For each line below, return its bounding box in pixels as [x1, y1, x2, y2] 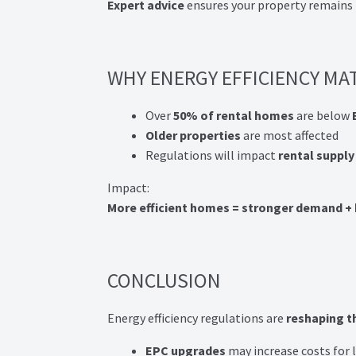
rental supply [277, 147, 354, 164]
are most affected [240, 127, 339, 144]
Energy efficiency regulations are [106, 310, 286, 327]
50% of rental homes [170, 107, 294, 124]
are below [293, 107, 352, 124]
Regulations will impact [145, 147, 278, 164]
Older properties [145, 127, 241, 144]
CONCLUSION [106, 268, 221, 294]
